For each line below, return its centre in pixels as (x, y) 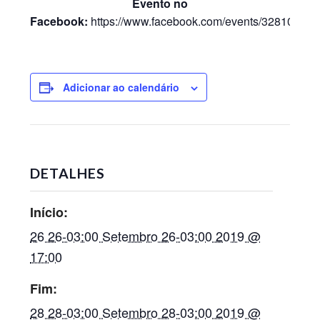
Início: (49, 212)
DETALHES (68, 173)
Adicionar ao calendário (121, 87)
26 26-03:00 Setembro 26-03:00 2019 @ (146, 236)
